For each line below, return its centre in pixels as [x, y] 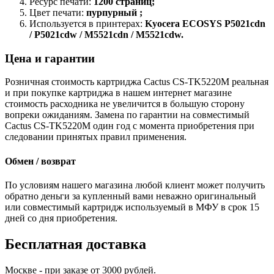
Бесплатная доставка [76, 244]
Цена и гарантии [50, 58]
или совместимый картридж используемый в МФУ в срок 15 [132, 207]
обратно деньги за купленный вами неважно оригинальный [131, 196]
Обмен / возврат [40, 161]
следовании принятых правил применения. [96, 137]
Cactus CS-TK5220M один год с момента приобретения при [130, 126]
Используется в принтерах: [87, 23]
